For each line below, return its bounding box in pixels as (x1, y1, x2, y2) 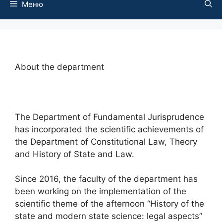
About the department (15, 61, 104, 72)
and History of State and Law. (15, 149, 134, 159)
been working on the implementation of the (15, 186, 186, 196)
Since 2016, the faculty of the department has (15, 174, 198, 184)
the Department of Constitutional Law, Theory (15, 136, 197, 147)
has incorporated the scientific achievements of (15, 124, 204, 134)
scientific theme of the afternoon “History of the (15, 199, 204, 209)
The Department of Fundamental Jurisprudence (15, 111, 204, 122)
